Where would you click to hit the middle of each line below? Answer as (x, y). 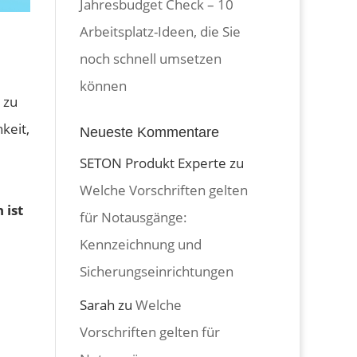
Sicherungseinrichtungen (157, 271)
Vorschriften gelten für (150, 332)
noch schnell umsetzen (151, 58)
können (104, 85)
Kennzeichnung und (141, 244)
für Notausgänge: (134, 217)
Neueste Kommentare (150, 132)
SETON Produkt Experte (153, 163)
